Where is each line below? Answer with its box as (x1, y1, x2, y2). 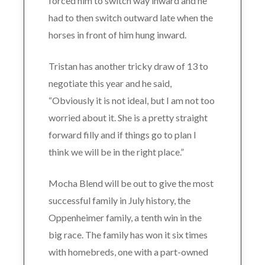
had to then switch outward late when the (48, 12, 213, 23)
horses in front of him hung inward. (48, 29, 186, 40)
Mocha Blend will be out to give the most (48, 177, 214, 189)
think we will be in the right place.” (48, 146, 184, 157)
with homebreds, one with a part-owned (48, 246, 208, 257)
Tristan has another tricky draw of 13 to (48, 60, 208, 72)
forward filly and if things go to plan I (48, 129, 196, 140)
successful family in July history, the (48, 195, 190, 206)
